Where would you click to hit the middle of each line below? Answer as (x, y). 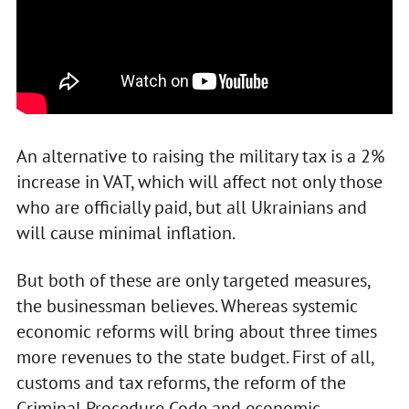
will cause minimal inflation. (126, 232)
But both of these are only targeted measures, (193, 280)
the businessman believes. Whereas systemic (187, 305)
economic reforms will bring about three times (196, 331)
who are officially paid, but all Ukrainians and (191, 207)
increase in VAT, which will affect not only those (199, 181)
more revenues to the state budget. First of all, (194, 357)
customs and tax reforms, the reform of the (181, 382)
